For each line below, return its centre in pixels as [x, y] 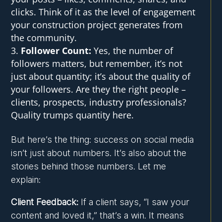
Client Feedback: [45, 202]
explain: [26, 180]
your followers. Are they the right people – [99, 89]
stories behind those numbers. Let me [89, 166]
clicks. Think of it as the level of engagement [103, 12]
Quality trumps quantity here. [73, 115]
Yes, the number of [132, 51]
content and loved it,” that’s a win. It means [98, 216]
